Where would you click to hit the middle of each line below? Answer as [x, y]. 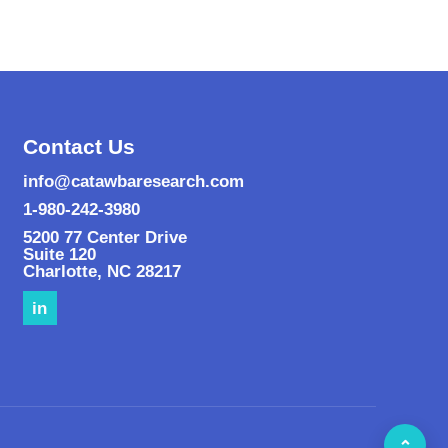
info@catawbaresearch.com [133, 181]
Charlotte [59, 271]
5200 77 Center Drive [104, 237]
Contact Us [78, 146]
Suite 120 [59, 254]
